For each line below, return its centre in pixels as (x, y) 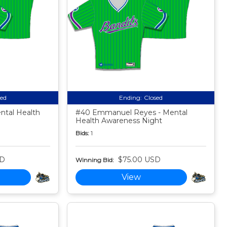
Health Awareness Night (119, 121)
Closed (154, 98)
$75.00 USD (140, 160)
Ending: (131, 98)
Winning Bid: (95, 160)
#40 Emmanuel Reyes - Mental (132, 113)
